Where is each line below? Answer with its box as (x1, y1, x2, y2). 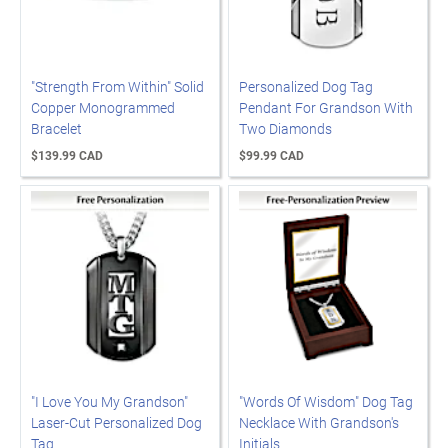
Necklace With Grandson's (239, 413, 399, 432)
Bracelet (31, 119, 82, 138)
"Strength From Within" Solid (31, 77, 204, 96)
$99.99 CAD (239, 147, 304, 163)
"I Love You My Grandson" (31, 392, 188, 411)
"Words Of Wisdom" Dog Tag (239, 392, 413, 411)
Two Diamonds (239, 119, 332, 138)
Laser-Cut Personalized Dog (31, 413, 202, 432)
